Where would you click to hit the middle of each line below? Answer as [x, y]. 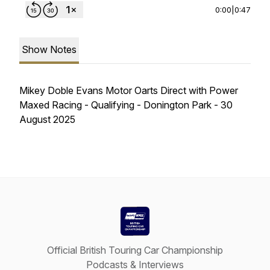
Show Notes [49, 49]
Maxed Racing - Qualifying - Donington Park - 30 [126, 105]
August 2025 [47, 119]
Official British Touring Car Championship [135, 250]
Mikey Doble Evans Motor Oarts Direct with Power [129, 90]
